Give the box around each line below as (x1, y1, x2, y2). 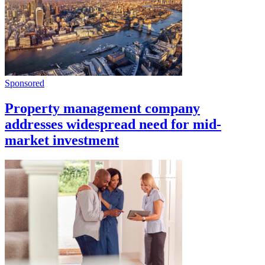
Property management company (5, 100, 200, 116)
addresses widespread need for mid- (5, 116, 221, 132)
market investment (5, 132, 119, 148)
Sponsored (5, 77, 44, 88)
